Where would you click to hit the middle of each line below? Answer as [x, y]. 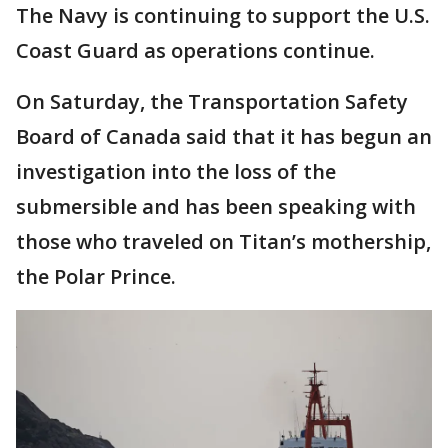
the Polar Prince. [96, 276]
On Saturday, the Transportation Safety [212, 101]
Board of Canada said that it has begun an [224, 136]
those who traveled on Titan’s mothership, [223, 241]
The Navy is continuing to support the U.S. [223, 15]
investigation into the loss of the [176, 171]
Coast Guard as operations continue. [195, 50]
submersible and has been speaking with [216, 206]
